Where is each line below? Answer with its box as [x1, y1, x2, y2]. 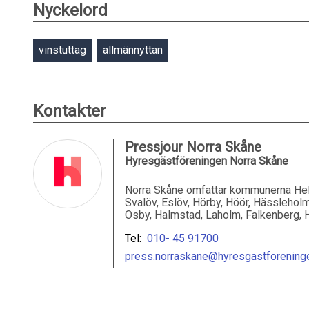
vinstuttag [39, 43, 86, 57]
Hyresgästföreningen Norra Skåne [125, 154, 288, 168]
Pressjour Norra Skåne [125, 139, 261, 155]
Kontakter [33, 101, 106, 121]
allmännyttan [103, 43, 163, 57]
